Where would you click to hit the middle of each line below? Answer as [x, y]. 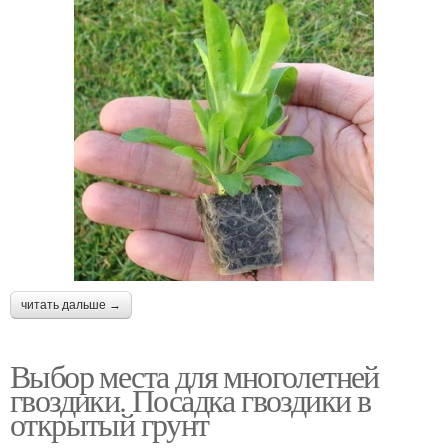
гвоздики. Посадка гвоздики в [190, 400]
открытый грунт [109, 424]
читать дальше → [71, 305]
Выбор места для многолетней [194, 376]
